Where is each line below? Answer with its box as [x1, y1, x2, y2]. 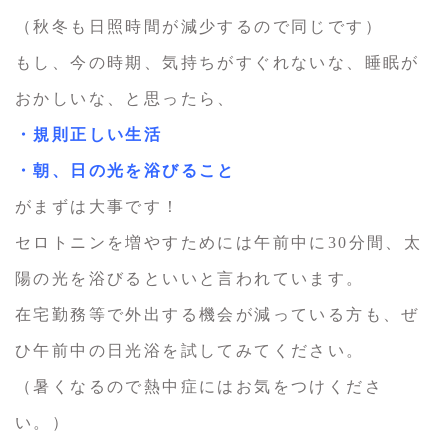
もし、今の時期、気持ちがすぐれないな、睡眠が [15, 54, 420, 72]
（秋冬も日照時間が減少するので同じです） [15, 18, 383, 36]
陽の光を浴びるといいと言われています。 [15, 270, 365, 288]
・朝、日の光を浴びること [15, 162, 236, 180]
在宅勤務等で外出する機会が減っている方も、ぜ [15, 306, 420, 324]
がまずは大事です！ [15, 198, 181, 216]
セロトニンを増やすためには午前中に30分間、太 [15, 234, 423, 252]
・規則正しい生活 [15, 126, 163, 144]
